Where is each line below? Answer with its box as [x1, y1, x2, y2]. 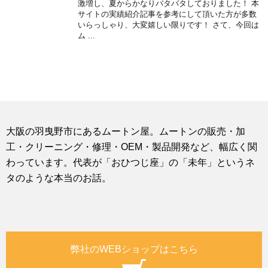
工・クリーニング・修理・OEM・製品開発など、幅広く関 [6, 142, 257, 152]
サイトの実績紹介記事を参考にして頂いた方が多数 [78, 10, 257, 19]
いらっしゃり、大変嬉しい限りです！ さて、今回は [78, 20, 259, 29]
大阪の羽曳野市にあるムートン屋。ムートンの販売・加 [6, 126, 245, 136]
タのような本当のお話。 [6, 173, 111, 183]
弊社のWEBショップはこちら [70, 244, 198, 254]
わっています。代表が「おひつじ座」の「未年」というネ [6, 157, 255, 167]
